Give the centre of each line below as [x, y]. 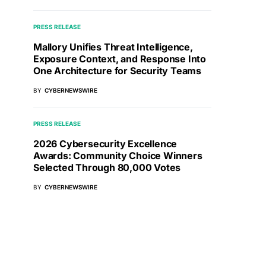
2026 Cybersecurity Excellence [105, 144]
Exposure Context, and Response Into [120, 59]
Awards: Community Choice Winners [118, 156]
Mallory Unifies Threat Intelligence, [113, 47]
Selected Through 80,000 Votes [107, 168]
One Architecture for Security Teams [117, 71]
